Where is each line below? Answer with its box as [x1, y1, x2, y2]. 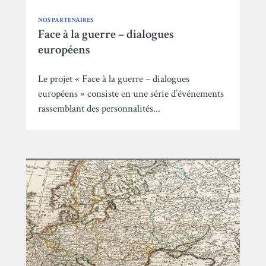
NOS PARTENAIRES [38, 16, 93, 25]
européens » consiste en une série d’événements [38, 87, 224, 101]
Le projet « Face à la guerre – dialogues [38, 72, 189, 86]
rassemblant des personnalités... [38, 102, 160, 116]
